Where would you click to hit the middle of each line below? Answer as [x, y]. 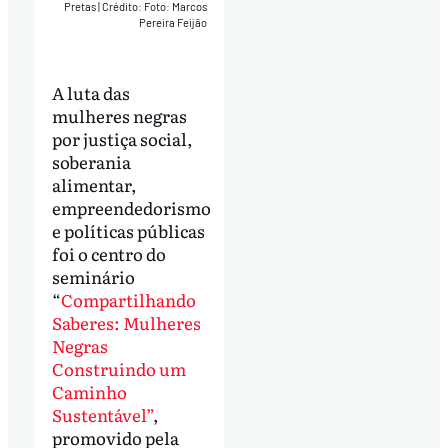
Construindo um [118, 369]
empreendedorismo [131, 208]
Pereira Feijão [173, 22]
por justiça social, [122, 139]
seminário [93, 277]
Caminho [89, 392]
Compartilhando [128, 300]
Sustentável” [102, 415]
